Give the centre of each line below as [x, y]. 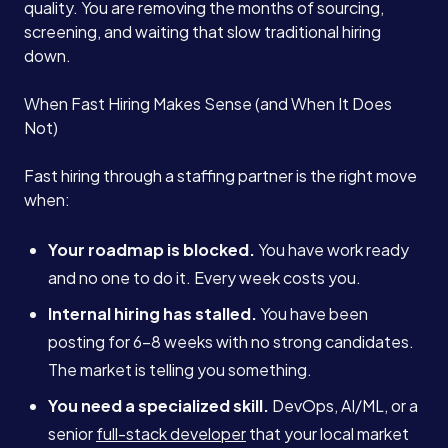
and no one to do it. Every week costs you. [204, 278]
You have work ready [332, 250]
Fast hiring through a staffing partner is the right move [220, 176]
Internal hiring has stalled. [152, 314]
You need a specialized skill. [158, 406]
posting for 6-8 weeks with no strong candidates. [231, 342]
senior [72, 434]
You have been [312, 314]
